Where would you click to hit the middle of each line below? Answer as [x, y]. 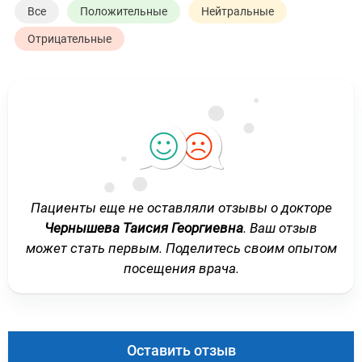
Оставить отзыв [181, 350]
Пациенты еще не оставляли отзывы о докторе [181, 207]
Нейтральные [238, 11]
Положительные [124, 11]
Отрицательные [70, 38]
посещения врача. [181, 268]
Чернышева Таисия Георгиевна [144, 227]
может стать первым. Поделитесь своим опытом [181, 248]
